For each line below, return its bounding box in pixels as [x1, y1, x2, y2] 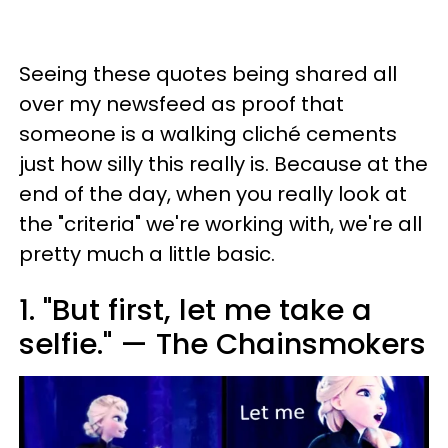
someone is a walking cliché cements [19, 119, 397, 148]
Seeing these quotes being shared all [19, 59, 397, 88]
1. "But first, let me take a [19, 289, 372, 330]
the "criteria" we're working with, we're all [19, 209, 422, 238]
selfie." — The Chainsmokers [19, 323, 426, 364]
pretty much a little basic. [19, 239, 275, 268]
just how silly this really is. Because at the [19, 149, 428, 178]
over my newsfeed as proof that [19, 89, 344, 118]
